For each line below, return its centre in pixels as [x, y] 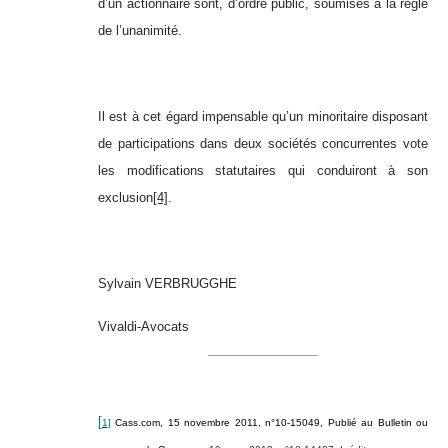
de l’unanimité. [140, 31]
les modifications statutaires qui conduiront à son [263, 171]
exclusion [125, 198]
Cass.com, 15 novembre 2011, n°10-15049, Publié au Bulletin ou [269, 423]
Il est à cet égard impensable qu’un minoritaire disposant [263, 117]
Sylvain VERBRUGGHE [167, 284]
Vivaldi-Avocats [143, 327]
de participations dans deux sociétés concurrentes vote [263, 144]
